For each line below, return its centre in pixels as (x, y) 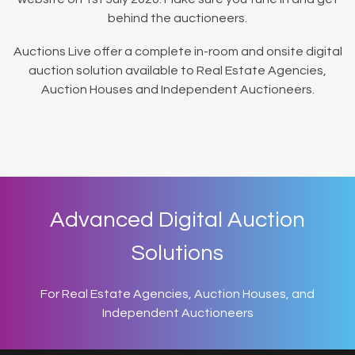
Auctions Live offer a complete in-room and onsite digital (177, 52)
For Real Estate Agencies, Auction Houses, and (177, 294)
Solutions (177, 253)
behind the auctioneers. (177, 18)
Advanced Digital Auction (177, 220)
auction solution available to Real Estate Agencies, (177, 71)
